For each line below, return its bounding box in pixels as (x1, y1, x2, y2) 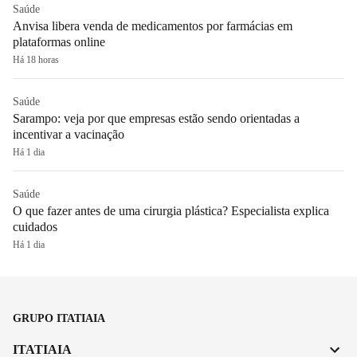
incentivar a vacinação (13, 127, 124, 141)
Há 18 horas (13, 53, 59, 65)
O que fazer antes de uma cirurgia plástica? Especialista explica (13, 203, 329, 218)
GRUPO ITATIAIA (13, 312, 105, 324)
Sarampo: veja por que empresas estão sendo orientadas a (13, 111, 300, 125)
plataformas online (13, 34, 105, 49)
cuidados (13, 219, 57, 233)
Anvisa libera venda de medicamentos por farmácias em (13, 18, 292, 33)
